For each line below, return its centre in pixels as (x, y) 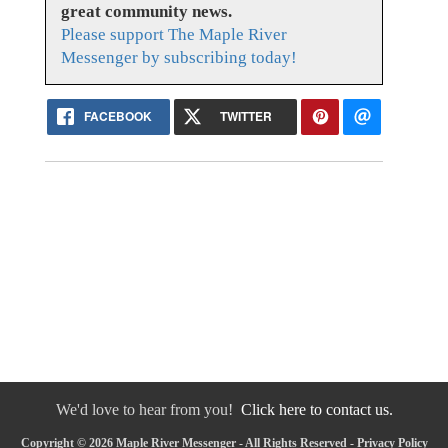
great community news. (146, 12)
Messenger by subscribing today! (178, 58)
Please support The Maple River (173, 35)
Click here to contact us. (316, 410)
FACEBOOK (118, 116)
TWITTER (245, 116)
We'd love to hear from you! (148, 410)
